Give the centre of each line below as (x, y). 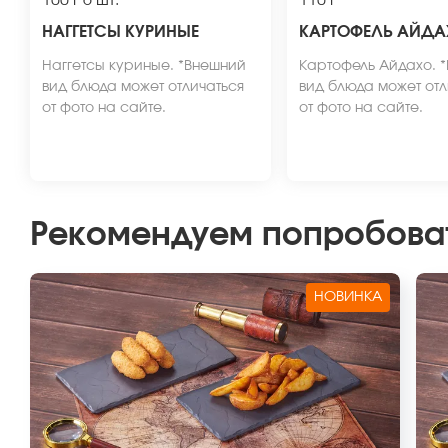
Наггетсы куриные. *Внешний (144, 66)
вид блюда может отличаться (143, 87)
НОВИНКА (348, 297)
